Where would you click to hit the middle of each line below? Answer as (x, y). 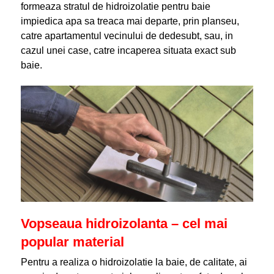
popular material (72, 242)
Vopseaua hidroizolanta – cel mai (124, 224)
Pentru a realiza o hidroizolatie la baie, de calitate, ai (134, 262)
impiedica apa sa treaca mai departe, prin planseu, (130, 21)
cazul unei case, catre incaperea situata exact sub (128, 50)
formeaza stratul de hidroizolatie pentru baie (115, 6)
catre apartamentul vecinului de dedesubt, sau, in (127, 36)
